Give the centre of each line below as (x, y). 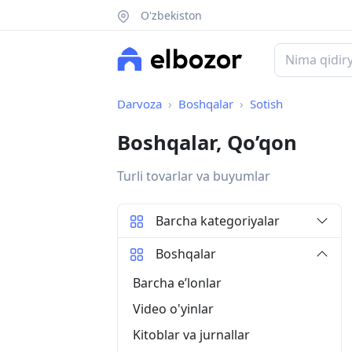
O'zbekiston (169, 15)
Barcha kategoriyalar (218, 221)
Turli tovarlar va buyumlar (194, 176)
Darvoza (139, 104)
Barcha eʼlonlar (177, 282)
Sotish (266, 104)
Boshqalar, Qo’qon (207, 143)
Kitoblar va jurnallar (191, 334)
